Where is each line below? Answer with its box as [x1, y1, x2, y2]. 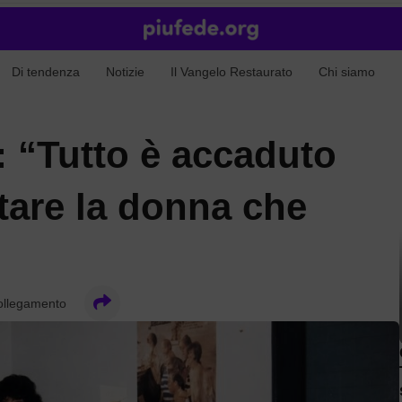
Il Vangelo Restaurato [170, 64, 293, 79]
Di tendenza [12, 64, 80, 79]
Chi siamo [319, 64, 375, 79]
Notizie [106, 64, 144, 79]
